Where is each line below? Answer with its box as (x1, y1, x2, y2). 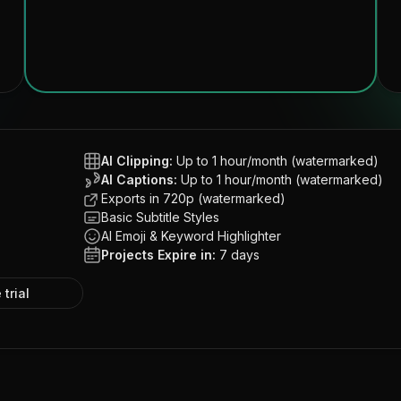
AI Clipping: (101, 153, 173, 168)
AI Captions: (101, 172, 177, 187)
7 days (219, 247, 260, 262)
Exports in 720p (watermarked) (101, 191, 286, 206)
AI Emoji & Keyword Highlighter (101, 228, 281, 243)
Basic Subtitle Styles (101, 209, 219, 225)
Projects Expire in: (101, 247, 216, 262)
